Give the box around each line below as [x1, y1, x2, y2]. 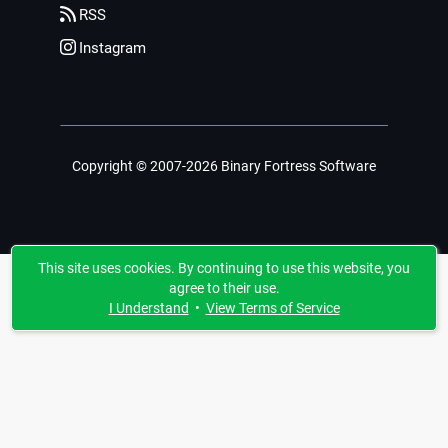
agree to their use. [168, 280, 280, 296]
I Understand [108, 300, 189, 316]
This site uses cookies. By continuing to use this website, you [38, 260, 410, 276]
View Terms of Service [205, 300, 340, 316]
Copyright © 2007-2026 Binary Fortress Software [72, 158, 376, 174]
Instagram [79, 39, 146, 57]
